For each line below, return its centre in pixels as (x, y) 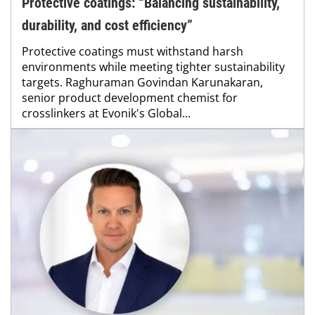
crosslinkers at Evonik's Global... (106, 114)
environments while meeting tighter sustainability (153, 67)
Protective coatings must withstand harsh (133, 52)
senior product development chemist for (130, 98)
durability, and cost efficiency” (107, 26)
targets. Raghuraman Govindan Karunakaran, (142, 83)
